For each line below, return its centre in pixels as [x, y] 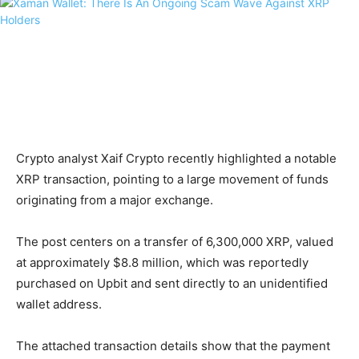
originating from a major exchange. [115, 200]
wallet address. [59, 305]
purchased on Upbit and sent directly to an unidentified [172, 284]
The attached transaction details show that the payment [173, 346]
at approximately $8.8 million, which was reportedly [162, 263]
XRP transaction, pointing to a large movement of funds [172, 179]
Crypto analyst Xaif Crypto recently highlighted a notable [176, 159]
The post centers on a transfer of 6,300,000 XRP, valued [175, 242]
